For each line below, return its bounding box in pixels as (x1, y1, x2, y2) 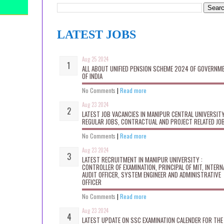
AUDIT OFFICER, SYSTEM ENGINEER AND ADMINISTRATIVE (82, 169, 221, 179)
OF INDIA (82, 70, 102, 81)
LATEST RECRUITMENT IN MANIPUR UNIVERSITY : (82, 154, 202, 164)
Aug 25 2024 (82, 54, 108, 63)
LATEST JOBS (57, 27, 136, 41)
